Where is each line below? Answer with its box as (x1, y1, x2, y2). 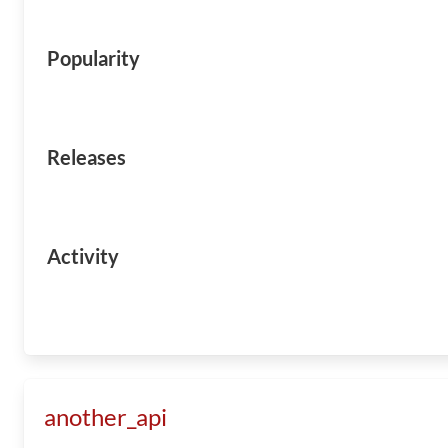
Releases (47, 145, 126, 169)
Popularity (47, 46, 140, 70)
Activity (47, 244, 119, 268)
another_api (44, 402, 167, 431)
